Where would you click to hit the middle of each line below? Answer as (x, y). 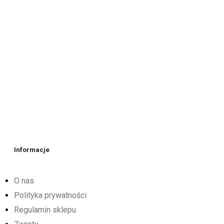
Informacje (31, 149)
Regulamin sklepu (45, 209)
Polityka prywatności (50, 195)
